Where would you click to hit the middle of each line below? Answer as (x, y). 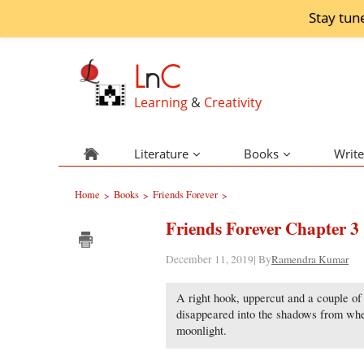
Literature (162, 154)
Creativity (232, 102)
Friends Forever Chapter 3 (263, 228)
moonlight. (202, 330)
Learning (162, 102)
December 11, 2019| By (219, 259)
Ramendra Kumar (310, 259)
